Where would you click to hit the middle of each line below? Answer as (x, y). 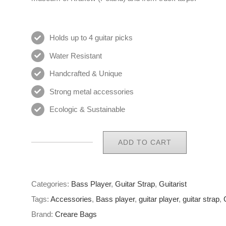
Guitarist (173, 184)
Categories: (51, 184)
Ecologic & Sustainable (87, 109)
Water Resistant (76, 55)
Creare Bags (76, 214)
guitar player (159, 199)
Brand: (43, 214)
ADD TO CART (145, 142)
